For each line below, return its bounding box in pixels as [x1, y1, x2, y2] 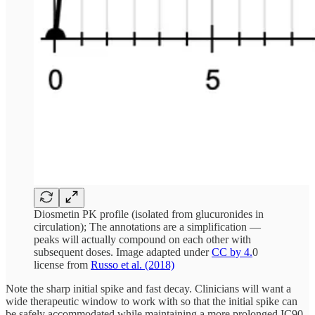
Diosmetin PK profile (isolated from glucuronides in [34, 207, 264, 220]
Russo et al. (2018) [91, 258, 174, 271]
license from [34, 258, 91, 271]
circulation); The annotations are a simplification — [34, 220, 261, 233]
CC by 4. [212, 245, 252, 258]
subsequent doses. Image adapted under [34, 245, 212, 258]
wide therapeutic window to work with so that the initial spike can [6, 295, 297, 307]
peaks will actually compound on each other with [34, 233, 251, 245]
